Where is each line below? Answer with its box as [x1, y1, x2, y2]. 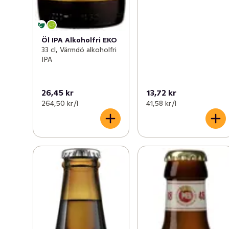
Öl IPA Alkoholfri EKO [41, 35, 117, 44]
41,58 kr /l [146, 99, 177, 108]
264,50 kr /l [41, 99, 78, 108]
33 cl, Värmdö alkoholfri [41, 44, 117, 54]
